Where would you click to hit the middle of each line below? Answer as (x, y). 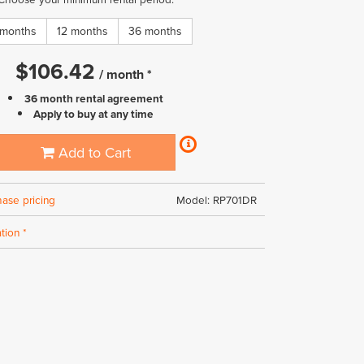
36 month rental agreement (93, 98)
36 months (156, 31)
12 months (83, 31)
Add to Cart (93, 152)
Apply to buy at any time (94, 114)
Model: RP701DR (216, 199)
